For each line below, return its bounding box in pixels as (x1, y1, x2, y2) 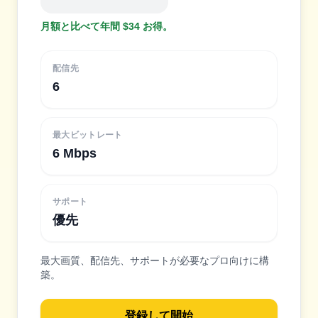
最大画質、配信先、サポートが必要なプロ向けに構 (40, 255, 269, 266)
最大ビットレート (53, 130, 123, 140)
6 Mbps (53, 146, 97, 160)
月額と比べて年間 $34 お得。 (40, 21, 172, 32)
